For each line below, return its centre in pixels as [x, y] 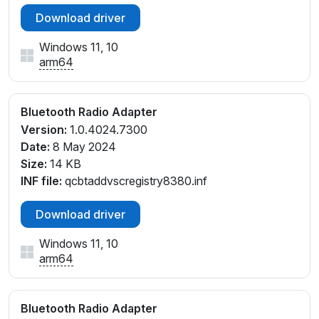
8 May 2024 [83, 146]
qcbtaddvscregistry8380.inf [135, 181]
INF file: [41, 181]
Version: [44, 129]
